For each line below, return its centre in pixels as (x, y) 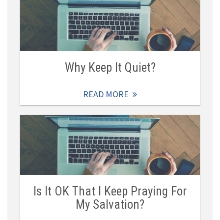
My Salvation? (110, 205)
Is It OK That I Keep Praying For (110, 192)
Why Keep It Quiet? (110, 68)
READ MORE (106, 94)
